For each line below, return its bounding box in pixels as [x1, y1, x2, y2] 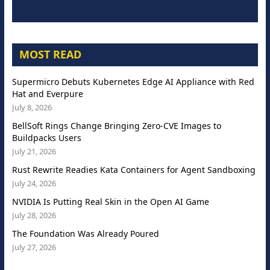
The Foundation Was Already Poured [11, 228, 159, 240]
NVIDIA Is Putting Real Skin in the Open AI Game [11, 196, 209, 208]
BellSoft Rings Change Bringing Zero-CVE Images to [11, 120, 221, 132]
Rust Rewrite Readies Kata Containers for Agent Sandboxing [11, 164, 256, 176]
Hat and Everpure [11, 88, 83, 100]
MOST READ [19, 47, 81, 62]
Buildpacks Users [11, 132, 81, 144]
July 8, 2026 [11, 102, 52, 113]
